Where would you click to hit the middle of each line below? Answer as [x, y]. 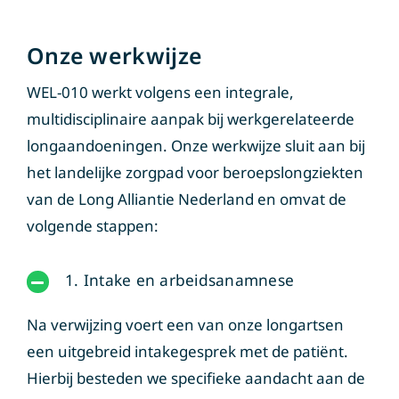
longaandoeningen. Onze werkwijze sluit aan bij [195, 146]
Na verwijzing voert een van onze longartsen [185, 325]
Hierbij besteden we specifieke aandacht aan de [195, 379]
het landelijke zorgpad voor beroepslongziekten [195, 173]
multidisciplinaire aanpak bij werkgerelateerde [190, 119]
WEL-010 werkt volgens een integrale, [160, 93]
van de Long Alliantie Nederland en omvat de [186, 199]
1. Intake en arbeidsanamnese [179, 280]
